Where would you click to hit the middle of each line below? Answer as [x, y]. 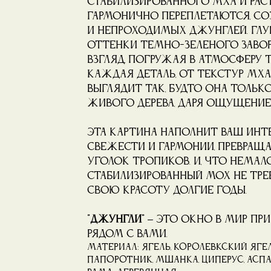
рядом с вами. [127, 234]
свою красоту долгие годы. [167, 190]
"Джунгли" [116, 219]
